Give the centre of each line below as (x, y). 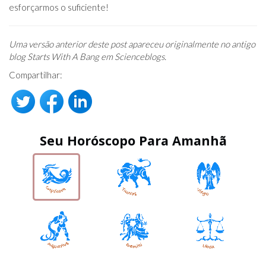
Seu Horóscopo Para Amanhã (133, 141)
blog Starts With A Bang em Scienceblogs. (88, 57)
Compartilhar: (36, 75)
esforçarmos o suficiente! (59, 7)
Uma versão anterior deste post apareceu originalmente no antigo (132, 44)
